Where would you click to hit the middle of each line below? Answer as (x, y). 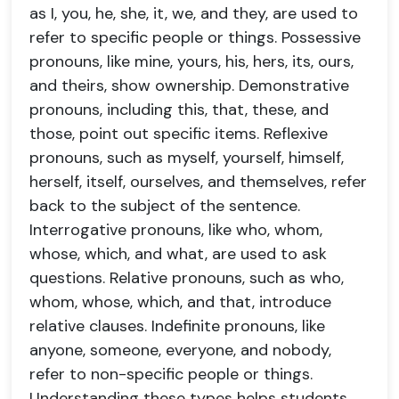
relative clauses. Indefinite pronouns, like (177, 326)
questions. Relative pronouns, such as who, (187, 278)
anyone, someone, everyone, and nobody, (180, 350)
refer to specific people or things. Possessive (195, 37)
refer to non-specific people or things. (171, 374)
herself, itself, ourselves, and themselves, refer (198, 182)
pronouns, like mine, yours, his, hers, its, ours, (191, 61)
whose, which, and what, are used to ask (178, 254)
